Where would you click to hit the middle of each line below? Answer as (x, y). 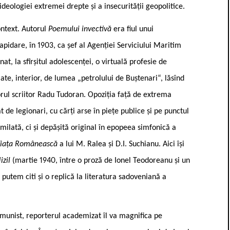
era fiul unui (133, 29)
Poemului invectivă (81, 29)
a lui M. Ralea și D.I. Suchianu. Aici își (122, 144)
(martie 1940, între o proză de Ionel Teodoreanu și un (101, 160)
